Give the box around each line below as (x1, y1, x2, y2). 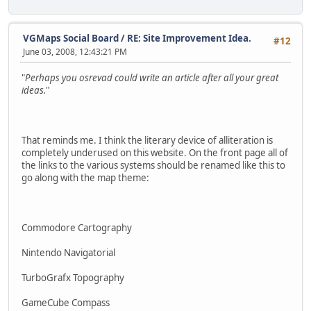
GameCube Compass (22, 296, 110, 309)
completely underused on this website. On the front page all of (22, 146, 288, 159)
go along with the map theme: (22, 171, 149, 184)
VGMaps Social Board (23, 31, 119, 44)
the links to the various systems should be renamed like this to (22, 158, 285, 171)
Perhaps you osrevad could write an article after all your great (25, 71, 278, 84)
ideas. (22, 83, 46, 96)
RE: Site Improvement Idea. (127, 31, 251, 44)
